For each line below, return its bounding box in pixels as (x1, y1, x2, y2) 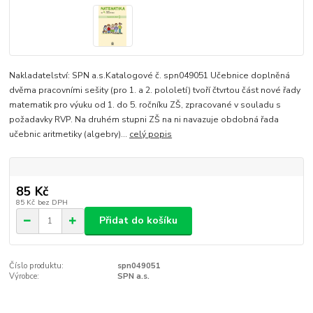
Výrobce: (9, 270, 40, 282)
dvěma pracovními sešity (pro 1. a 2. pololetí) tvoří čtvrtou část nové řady (9, 84, 301, 96)
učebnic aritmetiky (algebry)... (9, 128, 130, 140)
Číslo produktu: (9, 260, 64, 271)
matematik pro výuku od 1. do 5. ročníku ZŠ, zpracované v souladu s (9, 99, 282, 110)
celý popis (129, 128, 173, 140)
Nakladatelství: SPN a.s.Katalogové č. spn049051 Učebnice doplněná (9, 69, 291, 81)
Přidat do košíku (99, 214, 177, 228)
